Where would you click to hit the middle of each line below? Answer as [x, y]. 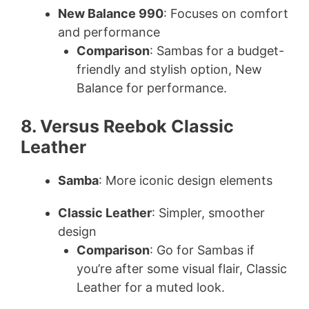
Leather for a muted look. [151, 288]
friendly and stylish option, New [169, 70]
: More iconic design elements [186, 181]
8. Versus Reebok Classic [127, 127]
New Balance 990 [111, 14]
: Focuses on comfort [226, 14]
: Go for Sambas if [202, 250]
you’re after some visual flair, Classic [182, 269]
